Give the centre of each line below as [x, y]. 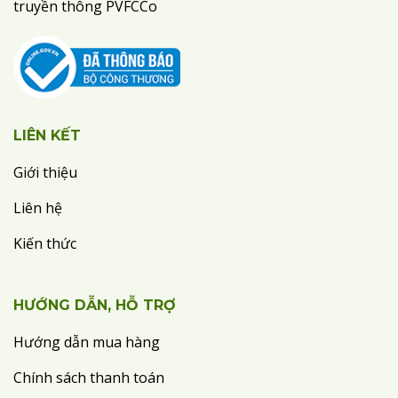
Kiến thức [45, 243]
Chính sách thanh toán [89, 377]
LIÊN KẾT [47, 135]
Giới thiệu [45, 172]
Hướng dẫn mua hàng [87, 342]
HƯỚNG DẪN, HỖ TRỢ [95, 305]
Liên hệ [38, 207]
